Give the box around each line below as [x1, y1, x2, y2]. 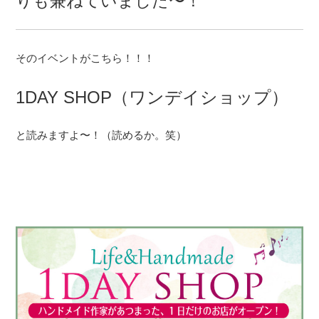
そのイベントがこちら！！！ [16, 52, 155, 65]
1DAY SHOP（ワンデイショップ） [16, 87, 289, 107]
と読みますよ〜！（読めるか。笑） [16, 129, 187, 142]
